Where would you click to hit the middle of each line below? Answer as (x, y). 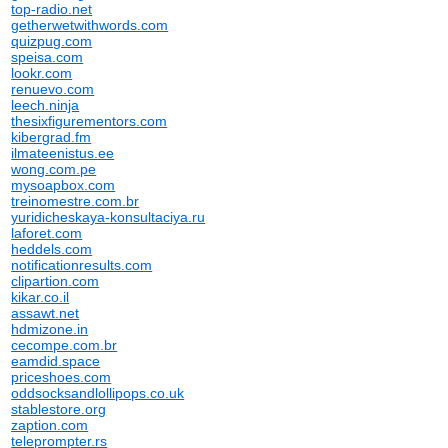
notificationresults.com (82, 265)
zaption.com (50, 425)
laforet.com (47, 233)
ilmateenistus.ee (63, 153)
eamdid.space (56, 361)
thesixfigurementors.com (89, 121)
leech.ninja (45, 105)
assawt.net (45, 313)
